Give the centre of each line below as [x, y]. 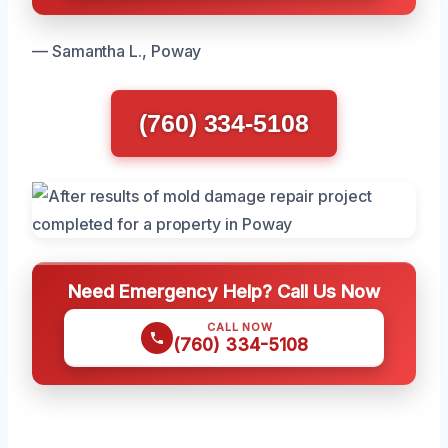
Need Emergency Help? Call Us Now [224, 291]
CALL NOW [240, 327]
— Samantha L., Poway [117, 51]
